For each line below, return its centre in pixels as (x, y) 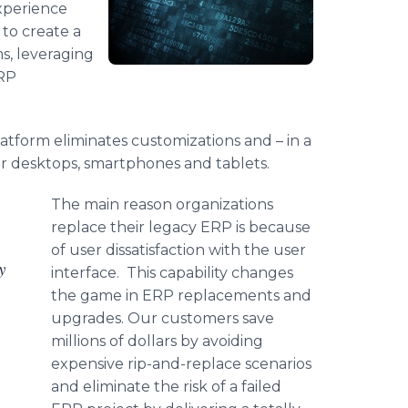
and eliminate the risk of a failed (166, 387)
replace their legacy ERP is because (181, 227)
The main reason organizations (162, 204)
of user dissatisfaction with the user (178, 250)
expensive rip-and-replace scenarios (181, 364)
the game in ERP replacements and (181, 296)
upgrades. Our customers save (163, 318)
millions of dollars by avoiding (157, 341)
